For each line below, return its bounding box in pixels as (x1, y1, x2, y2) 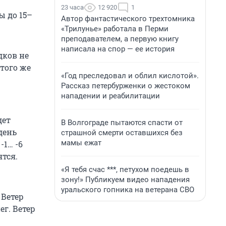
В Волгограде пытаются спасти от (61, 118, 183, 127)
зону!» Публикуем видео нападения (61, 175, 190, 184)
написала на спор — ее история (61, 44, 175, 53)
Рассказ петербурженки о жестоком (61, 81, 190, 90)
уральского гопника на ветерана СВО (61, 185, 194, 194)
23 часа (61, 4, 84, 11)
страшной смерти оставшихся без (61, 128, 183, 137)
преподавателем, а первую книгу (61, 34, 179, 43)
